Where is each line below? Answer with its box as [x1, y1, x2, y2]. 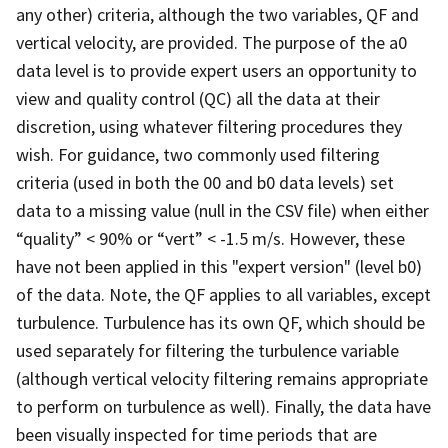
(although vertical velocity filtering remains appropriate [16, 366, 428, 390]
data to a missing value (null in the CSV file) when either [16, 198, 429, 222]
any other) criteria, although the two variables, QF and [16, 2, 419, 26]
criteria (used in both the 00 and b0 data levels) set [16, 170, 394, 194]
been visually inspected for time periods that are [16, 422, 377, 446]
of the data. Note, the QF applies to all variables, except [16, 282, 431, 306]
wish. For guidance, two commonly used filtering [16, 142, 380, 166]
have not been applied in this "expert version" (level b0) [16, 254, 422, 278]
